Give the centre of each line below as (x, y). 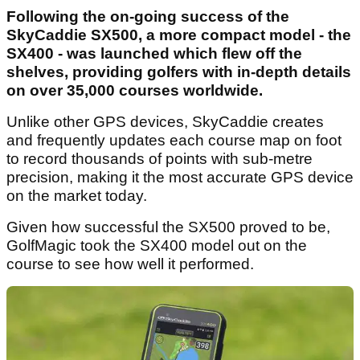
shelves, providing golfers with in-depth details (179, 72)
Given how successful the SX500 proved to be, (168, 227)
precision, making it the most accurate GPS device (180, 178)
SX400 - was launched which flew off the (154, 54)
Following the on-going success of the (148, 17)
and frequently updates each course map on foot (174, 141)
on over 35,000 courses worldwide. (135, 91)
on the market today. (77, 196)
